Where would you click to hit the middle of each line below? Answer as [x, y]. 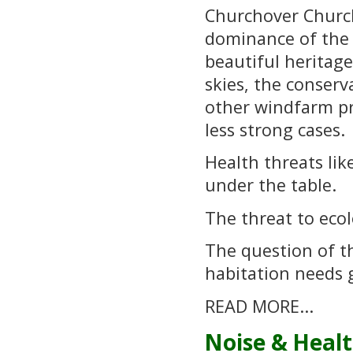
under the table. [271, 185]
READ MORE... [259, 306]
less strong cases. [275, 129]
